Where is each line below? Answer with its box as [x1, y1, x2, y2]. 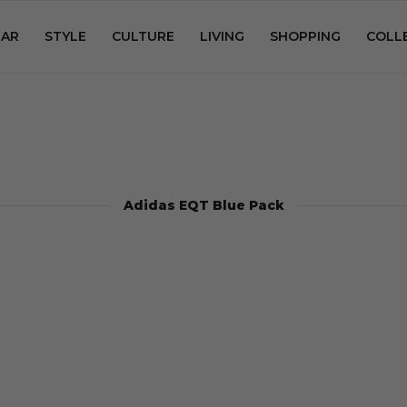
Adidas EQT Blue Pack [123, 197, 284, 213]
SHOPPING [270, 28, 341, 45]
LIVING [200, 28, 244, 45]
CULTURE [112, 28, 174, 45]
